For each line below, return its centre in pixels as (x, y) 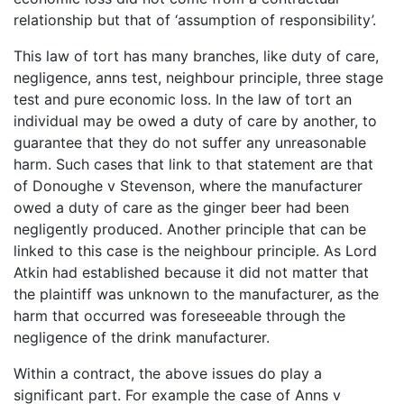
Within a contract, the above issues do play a (168, 373)
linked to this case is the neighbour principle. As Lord (195, 250)
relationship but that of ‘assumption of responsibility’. (195, 19)
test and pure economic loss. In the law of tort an (183, 99)
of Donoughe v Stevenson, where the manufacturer (188, 185)
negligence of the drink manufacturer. (142, 337)
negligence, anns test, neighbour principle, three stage (198, 77)
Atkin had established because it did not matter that (191, 272)
